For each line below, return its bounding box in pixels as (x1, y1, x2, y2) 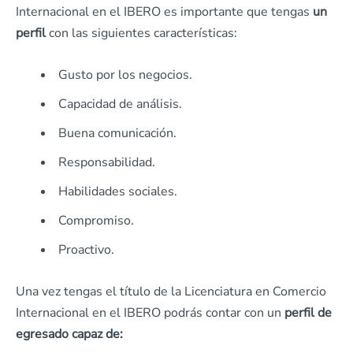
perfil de (284, 304, 332, 322)
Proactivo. (58, 241, 114, 259)
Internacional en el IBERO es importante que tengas (16, 3, 313, 21)
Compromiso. (58, 212, 134, 230)
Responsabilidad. (58, 154, 155, 172)
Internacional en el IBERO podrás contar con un (16, 304, 284, 322)
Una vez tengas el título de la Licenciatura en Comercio (16, 283, 326, 301)
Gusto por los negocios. (58, 66, 192, 84)
